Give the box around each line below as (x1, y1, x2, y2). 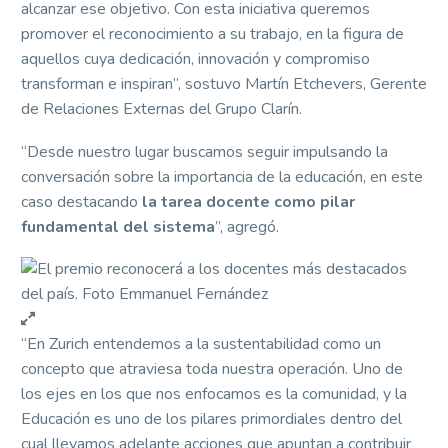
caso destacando (21, 190, 142, 213)
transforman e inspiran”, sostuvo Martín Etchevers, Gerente (21, 73, 427, 96)
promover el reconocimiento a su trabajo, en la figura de (21, 23, 404, 46)
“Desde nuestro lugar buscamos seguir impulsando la (21, 140, 388, 163)
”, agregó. (215, 215, 279, 238)
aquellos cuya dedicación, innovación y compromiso (21, 48, 370, 71)
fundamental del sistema (21, 215, 215, 238)
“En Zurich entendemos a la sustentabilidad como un (21, 333, 381, 356)
